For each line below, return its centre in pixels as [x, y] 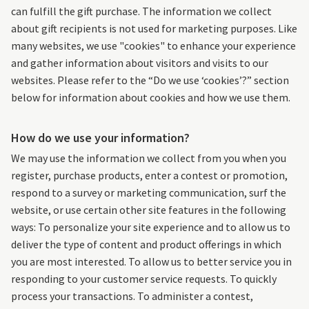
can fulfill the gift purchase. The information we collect [141, 11]
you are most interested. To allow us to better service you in [151, 262]
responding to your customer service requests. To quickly [144, 279]
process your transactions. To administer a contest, [132, 296]
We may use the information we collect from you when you [149, 158]
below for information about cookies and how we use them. [151, 98]
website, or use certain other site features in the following [149, 210]
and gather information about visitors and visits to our [140, 63]
